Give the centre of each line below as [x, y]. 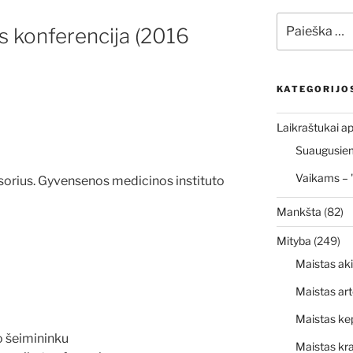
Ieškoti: [295, 20]
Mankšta [299, 212]
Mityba [294, 241]
